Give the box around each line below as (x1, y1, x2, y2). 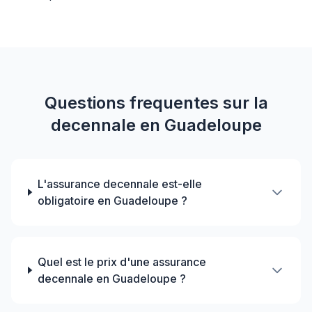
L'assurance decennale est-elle (37, 177, 202, 191)
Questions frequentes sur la (44, 93, 268, 113)
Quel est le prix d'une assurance (37, 255, 206, 269)
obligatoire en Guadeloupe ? (37, 194, 187, 208)
